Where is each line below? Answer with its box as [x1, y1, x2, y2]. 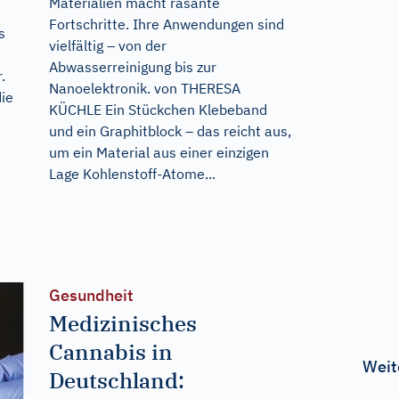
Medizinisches [48, 308, 197, 338]
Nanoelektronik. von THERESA [48, 78, 240, 97]
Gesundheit [48, 284, 134, 305]
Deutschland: [48, 365, 184, 395]
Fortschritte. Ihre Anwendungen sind [48, 14, 284, 33]
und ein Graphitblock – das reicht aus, [48, 121, 291, 140]
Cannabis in [48, 337, 173, 366]
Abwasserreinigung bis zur [48, 57, 216, 76]
